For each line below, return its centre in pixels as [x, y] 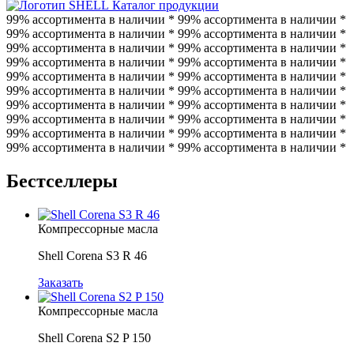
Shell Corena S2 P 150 [94, 337]
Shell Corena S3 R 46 [92, 255]
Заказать [60, 282]
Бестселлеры [62, 181]
